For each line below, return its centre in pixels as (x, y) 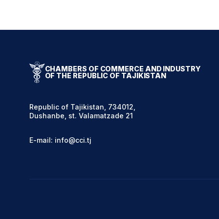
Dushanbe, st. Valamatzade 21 (81, 116)
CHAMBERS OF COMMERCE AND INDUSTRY (123, 68)
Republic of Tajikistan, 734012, (82, 107)
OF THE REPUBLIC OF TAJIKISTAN (106, 75)
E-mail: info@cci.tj (60, 140)
